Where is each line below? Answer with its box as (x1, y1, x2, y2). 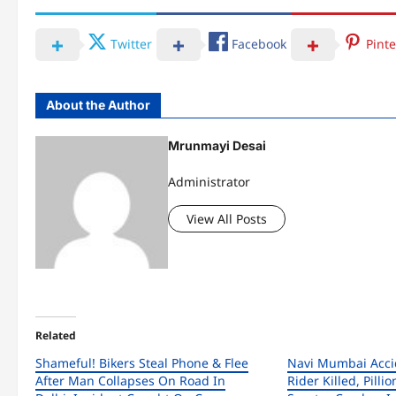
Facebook (232, 34, 286, 52)
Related (35, 328, 76, 344)
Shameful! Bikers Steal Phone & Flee (35, 354, 248, 372)
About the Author (46, 97, 150, 113)
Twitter (110, 34, 152, 52)
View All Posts (187, 209, 267, 227)
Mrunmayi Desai (168, 138, 266, 154)
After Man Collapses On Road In (35, 372, 225, 390)
